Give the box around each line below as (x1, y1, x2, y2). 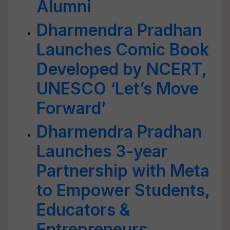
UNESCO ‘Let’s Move (36, 79, 199, 99)
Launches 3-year (36, 141, 168, 161)
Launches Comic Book (36, 40, 209, 60)
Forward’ (36, 98, 106, 118)
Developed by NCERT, (36, 59, 206, 79)
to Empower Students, (36, 180, 209, 200)
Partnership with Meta (36, 161, 209, 181)
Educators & (36, 200, 130, 220)
